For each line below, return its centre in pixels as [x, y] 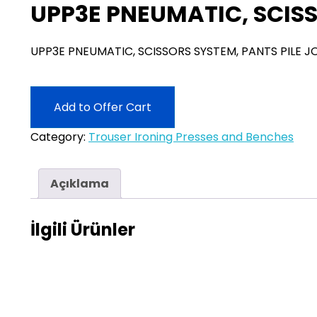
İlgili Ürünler [83, 229]
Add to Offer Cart [103, 107]
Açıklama [80, 184]
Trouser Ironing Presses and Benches [191, 137]
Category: [59, 137]
